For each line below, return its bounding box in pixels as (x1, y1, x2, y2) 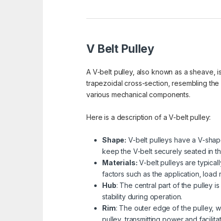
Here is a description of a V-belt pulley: (86, 113, 211, 122)
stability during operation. (102, 192, 183, 201)
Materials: (102, 158, 138, 167)
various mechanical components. (86, 90, 190, 99)
